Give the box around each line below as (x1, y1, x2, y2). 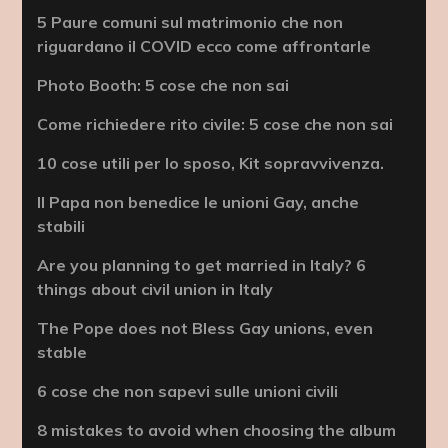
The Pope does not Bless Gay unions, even (37, 317, 374, 338)
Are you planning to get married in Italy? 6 (37, 254, 367, 275)
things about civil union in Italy (37, 278, 274, 299)
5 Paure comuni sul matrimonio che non (37, 11, 344, 32)
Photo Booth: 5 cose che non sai (37, 74, 290, 95)
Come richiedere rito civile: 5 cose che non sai (37, 113, 394, 134)
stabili (37, 215, 86, 236)
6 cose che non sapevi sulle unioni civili (37, 380, 339, 401)
